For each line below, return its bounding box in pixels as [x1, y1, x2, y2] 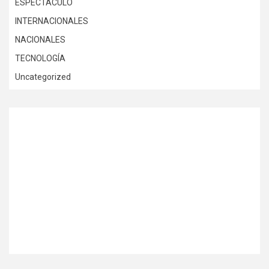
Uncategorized [15, 71, 71, 82]
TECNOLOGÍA [15, 53, 65, 63]
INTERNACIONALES [15, 16, 88, 26]
